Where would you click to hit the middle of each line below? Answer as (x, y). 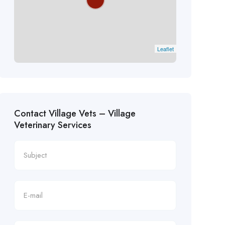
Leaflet (165, 48)
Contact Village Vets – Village (75, 113)
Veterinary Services (52, 125)
